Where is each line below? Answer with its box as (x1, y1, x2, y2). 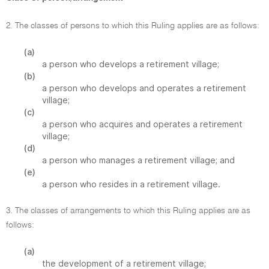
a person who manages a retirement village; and (42, 155, 235, 165)
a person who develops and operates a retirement (42, 83, 246, 93)
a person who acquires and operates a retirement (42, 119, 243, 129)
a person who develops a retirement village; (42, 59, 219, 69)
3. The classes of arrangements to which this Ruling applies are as (6, 207, 250, 215)
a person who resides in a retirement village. (42, 179, 220, 189)
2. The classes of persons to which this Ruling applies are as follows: (6, 22, 259, 30)
